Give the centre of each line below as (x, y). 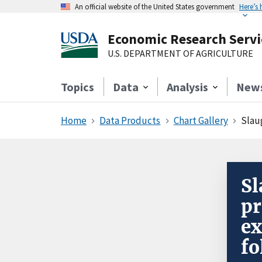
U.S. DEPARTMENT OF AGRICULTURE (180, 53)
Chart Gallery (201, 120)
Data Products (130, 120)
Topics (77, 87)
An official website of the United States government (155, 6)
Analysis (187, 87)
